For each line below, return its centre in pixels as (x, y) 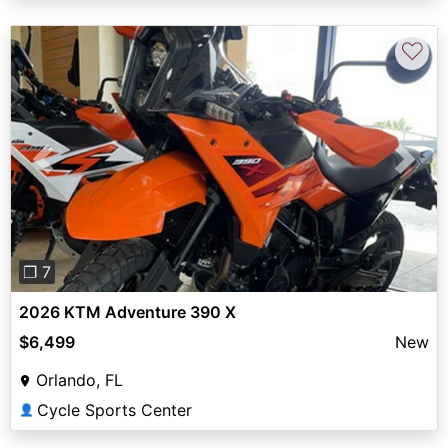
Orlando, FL (79, 379)
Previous (75, 170)
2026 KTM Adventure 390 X (127, 311)
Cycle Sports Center (114, 409)
